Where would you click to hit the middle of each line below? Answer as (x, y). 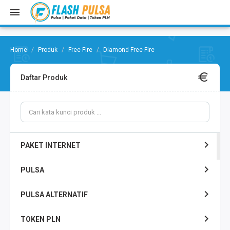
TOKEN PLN (41, 219)
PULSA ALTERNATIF (54, 195)
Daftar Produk (44, 78)
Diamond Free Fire (129, 50)
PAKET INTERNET (51, 145)
